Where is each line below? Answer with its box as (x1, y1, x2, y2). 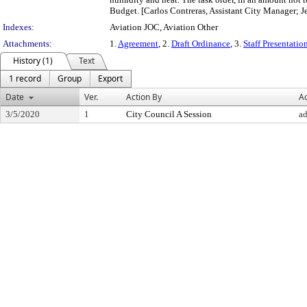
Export (98, 73, 123, 84)
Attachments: (3, 38, 52, 49)
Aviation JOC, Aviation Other (110, 22, 218, 32)
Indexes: (3, 22, 34, 32)
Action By (126, 91, 162, 103)
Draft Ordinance (171, 38, 230, 49)
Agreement (118, 38, 158, 49)
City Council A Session (126, 109, 212, 119)
